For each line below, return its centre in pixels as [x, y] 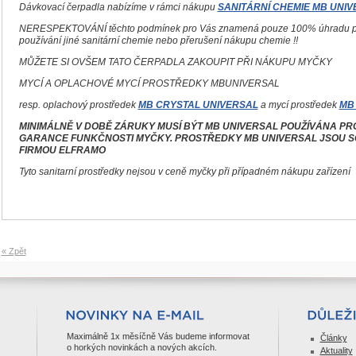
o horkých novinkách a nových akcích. [141, 347]
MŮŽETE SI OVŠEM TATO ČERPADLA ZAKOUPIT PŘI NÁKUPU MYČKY [175, 62]
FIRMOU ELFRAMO [62, 150]
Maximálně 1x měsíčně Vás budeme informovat [158, 336]
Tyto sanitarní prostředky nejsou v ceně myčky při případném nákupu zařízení [184, 172]
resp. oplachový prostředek [78, 105]
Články [333, 338]
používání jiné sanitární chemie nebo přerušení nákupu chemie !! [158, 41]
